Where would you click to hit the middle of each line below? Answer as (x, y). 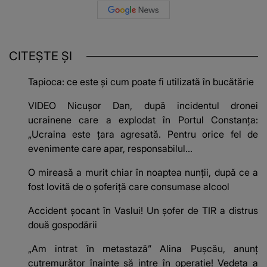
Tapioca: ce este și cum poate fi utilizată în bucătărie (141, 81)
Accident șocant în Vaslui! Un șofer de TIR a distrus (143, 210)
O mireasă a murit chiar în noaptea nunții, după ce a (143, 172)
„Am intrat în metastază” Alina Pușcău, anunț (143, 248)
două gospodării (63, 224)
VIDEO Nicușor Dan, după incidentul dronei (143, 105)
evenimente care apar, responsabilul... (110, 148)
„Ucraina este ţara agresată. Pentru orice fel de (143, 134)
